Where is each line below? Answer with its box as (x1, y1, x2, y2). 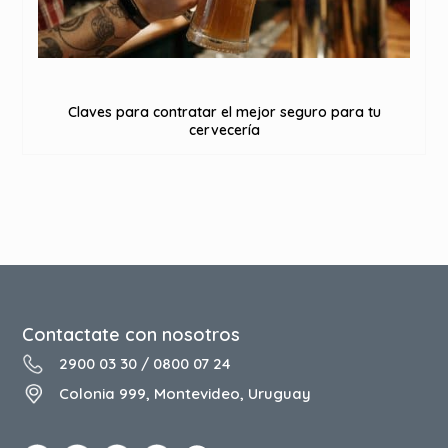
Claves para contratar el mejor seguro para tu (67, 102, 381, 121)
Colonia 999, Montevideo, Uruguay (59, 383, 312, 403)
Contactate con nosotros (22, 322, 241, 346)
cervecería (188, 120, 260, 139)
